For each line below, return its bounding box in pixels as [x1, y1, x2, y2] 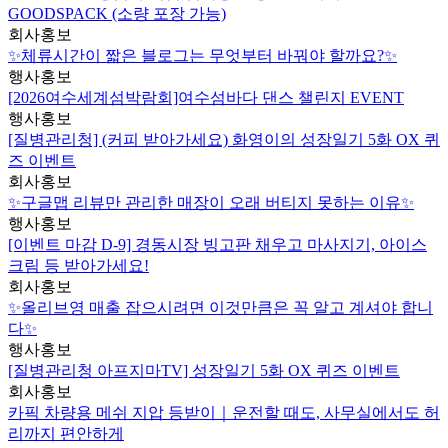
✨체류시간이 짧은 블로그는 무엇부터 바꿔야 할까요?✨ [8, 47, 397, 65]
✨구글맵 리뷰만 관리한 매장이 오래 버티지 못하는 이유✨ [8, 194, 414, 212]
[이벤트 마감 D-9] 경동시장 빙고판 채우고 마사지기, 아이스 [8, 236, 427, 254]
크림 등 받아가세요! [8, 257, 149, 275]
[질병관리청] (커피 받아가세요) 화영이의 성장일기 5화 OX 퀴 [8, 131, 440, 149]
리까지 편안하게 [8, 425, 124, 443]
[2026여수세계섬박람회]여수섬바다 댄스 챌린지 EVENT [8, 89, 404, 107]
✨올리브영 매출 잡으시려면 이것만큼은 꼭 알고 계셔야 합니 [8, 299, 433, 317]
